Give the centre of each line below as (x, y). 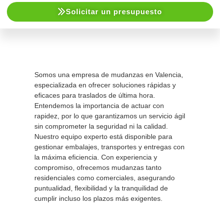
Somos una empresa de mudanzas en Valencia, (109, 74)
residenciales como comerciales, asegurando (105, 178)
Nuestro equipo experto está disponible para (103, 136)
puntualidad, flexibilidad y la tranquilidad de (101, 188)
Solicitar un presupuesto (114, 12)
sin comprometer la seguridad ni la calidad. (101, 126)
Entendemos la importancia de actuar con (99, 105)
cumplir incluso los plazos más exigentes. (98, 198)
